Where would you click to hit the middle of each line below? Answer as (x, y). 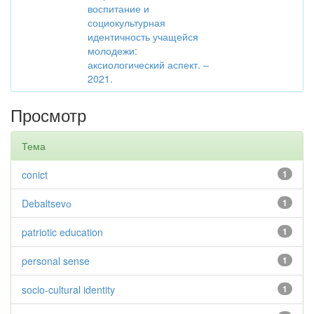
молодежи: (112, 50)
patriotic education (62, 232)
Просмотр (48, 115)
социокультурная (127, 22)
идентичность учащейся (143, 36)
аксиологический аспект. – (148, 64)
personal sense (56, 261)
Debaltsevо (47, 203)
